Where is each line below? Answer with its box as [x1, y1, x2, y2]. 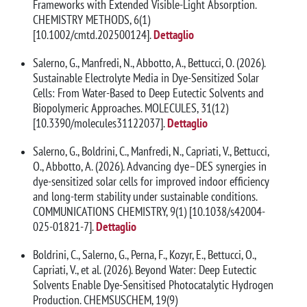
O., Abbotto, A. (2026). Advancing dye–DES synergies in [33, 158, 267, 174]
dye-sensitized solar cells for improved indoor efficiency [33, 173, 269, 189]
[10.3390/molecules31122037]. [33, 114, 164, 131]
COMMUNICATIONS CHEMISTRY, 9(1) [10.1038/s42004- [33, 204, 265, 219]
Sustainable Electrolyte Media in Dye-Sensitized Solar [33, 69, 259, 86]
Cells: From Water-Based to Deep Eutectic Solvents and [33, 84, 264, 101]
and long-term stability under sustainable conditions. [33, 188, 257, 204]
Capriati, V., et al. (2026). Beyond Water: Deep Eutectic [33, 262, 256, 278]
